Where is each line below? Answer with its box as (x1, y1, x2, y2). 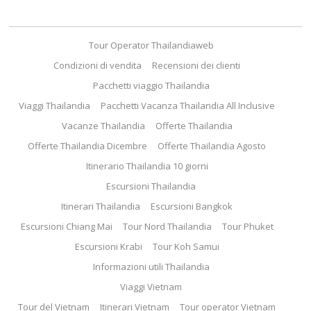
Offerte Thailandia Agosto (158, 140, 267, 152)
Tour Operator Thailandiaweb (88, 39, 214, 51)
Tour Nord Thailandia (122, 220, 212, 233)
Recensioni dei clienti (152, 59, 241, 72)
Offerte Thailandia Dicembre (28, 140, 148, 152)
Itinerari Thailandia (61, 200, 141, 212)
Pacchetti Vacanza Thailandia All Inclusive (101, 99, 276, 112)
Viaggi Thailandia (19, 99, 91, 112)
